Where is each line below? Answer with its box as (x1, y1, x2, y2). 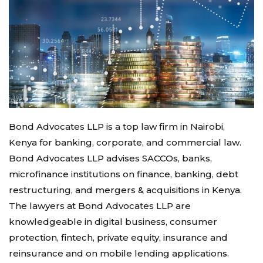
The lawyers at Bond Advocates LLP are (9, 200, 191, 212)
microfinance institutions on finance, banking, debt (9, 168, 238, 180)
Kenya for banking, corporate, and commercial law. (9, 137, 241, 149)
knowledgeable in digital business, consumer (9, 216, 217, 228)
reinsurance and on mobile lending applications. (9, 248, 229, 259)
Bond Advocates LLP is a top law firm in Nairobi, (9, 121, 225, 133)
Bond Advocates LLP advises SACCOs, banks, (9, 153, 212, 164)
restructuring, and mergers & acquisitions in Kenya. (9, 184, 242, 196)
